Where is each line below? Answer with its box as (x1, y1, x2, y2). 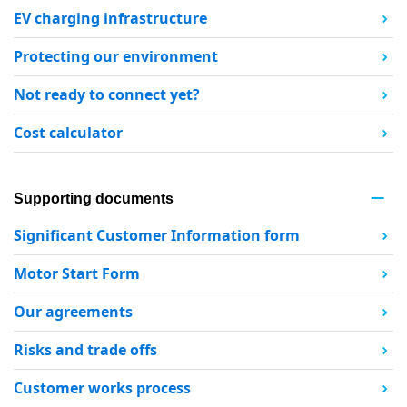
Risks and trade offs (14, 340, 157, 361)
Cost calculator (14, 123, 123, 144)
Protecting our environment (14, 46, 218, 67)
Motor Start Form (14, 263, 140, 284)
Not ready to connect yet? (14, 84, 200, 105)
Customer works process (14, 378, 191, 399)
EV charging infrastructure (14, 8, 207, 29)
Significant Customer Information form (14, 225, 300, 246)
